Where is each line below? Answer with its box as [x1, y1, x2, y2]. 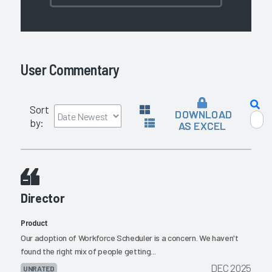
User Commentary [21, 60, 120, 78]
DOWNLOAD [172, 107, 232, 121]
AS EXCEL [178, 119, 226, 133]
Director [21, 191, 65, 206]
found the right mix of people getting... [21, 246, 156, 257]
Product [21, 217, 49, 228]
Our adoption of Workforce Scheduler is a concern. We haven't [21, 233, 239, 243]
